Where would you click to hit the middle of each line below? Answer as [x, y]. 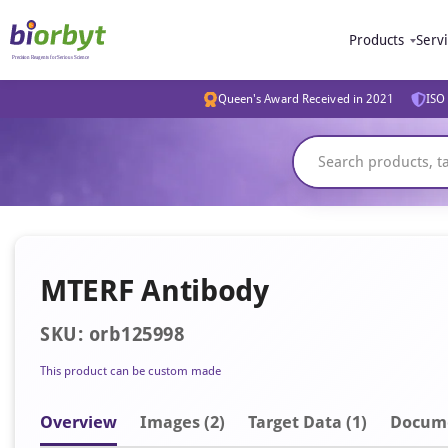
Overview [78, 422]
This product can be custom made [130, 371]
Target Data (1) [307, 422]
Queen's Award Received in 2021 [306, 99]
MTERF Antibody [154, 290]
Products [376, 40]
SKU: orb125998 [112, 334]
